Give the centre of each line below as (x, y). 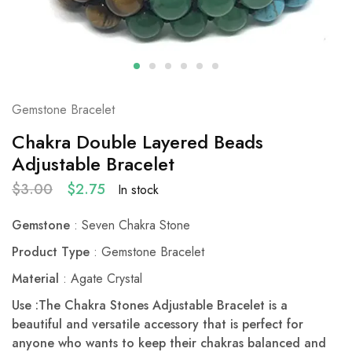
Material (35, 279)
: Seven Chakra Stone (130, 225)
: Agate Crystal (101, 279)
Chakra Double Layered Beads (137, 142)
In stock (138, 189)
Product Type (51, 252)
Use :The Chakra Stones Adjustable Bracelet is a (150, 306)
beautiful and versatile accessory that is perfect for (158, 324)
